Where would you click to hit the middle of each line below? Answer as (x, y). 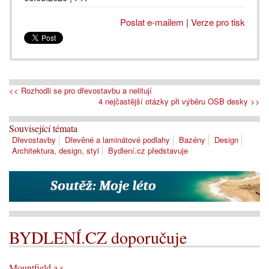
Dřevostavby (34, 139)
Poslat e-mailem (152, 22)
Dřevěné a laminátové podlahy (117, 139)
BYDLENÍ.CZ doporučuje (98, 237)
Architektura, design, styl (56, 150)
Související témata (43, 128)
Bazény (192, 139)
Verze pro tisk (218, 22)
